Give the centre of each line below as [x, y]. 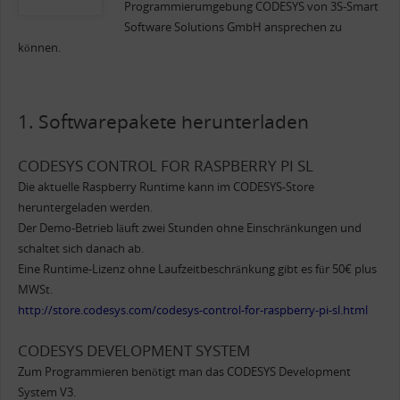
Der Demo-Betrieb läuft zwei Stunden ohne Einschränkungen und [189, 229]
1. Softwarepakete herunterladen [163, 121]
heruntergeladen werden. [85, 208]
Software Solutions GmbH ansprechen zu [233, 27]
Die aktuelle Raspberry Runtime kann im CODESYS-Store [166, 187]
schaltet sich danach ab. [80, 249]
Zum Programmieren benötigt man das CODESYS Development [184, 372]
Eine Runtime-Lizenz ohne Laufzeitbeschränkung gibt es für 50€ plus [197, 270]
